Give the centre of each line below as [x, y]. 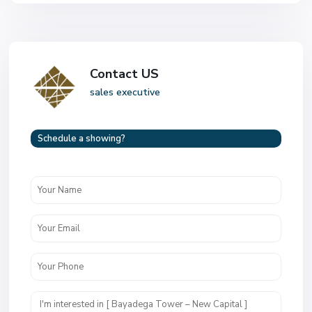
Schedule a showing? [82, 139]
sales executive [125, 93]
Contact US [125, 74]
